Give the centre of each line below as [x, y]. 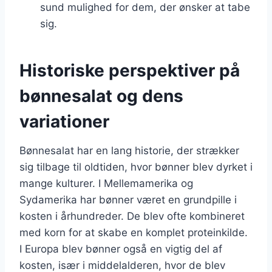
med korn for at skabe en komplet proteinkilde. [134, 232]
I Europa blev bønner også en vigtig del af [121, 249]
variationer [64, 121]
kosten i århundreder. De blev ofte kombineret [132, 216]
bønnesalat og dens [101, 96]
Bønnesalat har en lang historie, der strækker [129, 150]
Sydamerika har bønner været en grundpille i [128, 199]
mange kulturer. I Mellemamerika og [106, 183]
